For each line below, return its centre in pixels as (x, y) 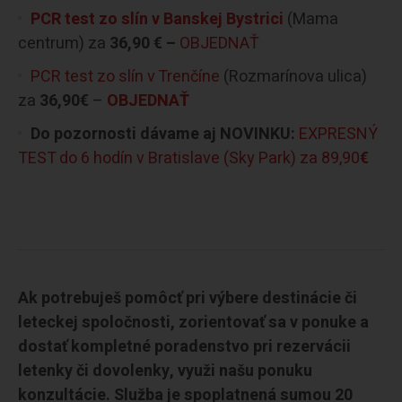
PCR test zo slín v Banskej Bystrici (157, 19)
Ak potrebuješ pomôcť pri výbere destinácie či (188, 298)
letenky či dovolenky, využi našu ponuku (165, 371)
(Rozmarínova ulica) (293, 76)
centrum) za (64, 43)
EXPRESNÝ (338, 134)
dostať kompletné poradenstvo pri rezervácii (184, 346)
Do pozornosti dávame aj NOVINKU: (165, 134)
